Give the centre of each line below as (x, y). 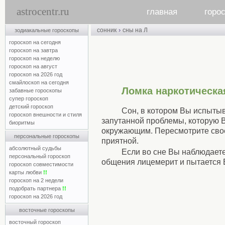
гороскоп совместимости (41, 164)
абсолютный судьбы (35, 148)
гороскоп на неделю (34, 58)
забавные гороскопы (35, 90)
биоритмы (22, 123)
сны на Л (135, 30)
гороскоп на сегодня (35, 42)
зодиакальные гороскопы (47, 30)
